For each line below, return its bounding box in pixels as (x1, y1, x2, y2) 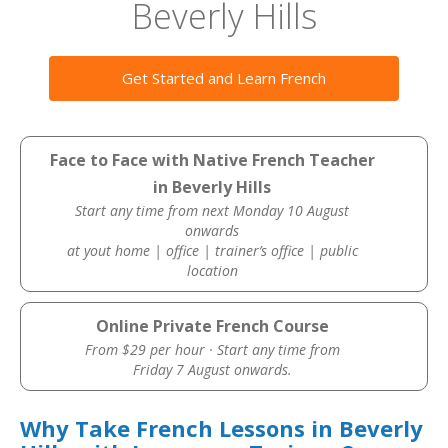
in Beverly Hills (153, 176, 272, 198)
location (186, 261, 238, 280)
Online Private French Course (95, 315, 329, 337)
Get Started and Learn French (122, 68, 326, 88)
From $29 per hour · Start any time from (84, 340, 340, 359)
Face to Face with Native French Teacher (49, 149, 375, 171)
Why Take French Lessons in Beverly (20, 413, 423, 443)
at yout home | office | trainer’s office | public (66, 241, 358, 260)
